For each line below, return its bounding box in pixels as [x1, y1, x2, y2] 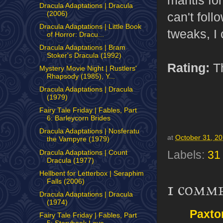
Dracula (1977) [46, 156, 94, 164]
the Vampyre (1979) [46, 135, 110, 143]
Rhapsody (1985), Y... [46, 73, 115, 80]
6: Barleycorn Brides [46, 114, 111, 122]
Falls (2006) [46, 177, 85, 185]
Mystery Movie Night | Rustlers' [39, 65, 137, 72]
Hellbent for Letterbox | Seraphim [39, 169, 144, 177]
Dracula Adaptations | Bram [39, 43, 125, 51]
